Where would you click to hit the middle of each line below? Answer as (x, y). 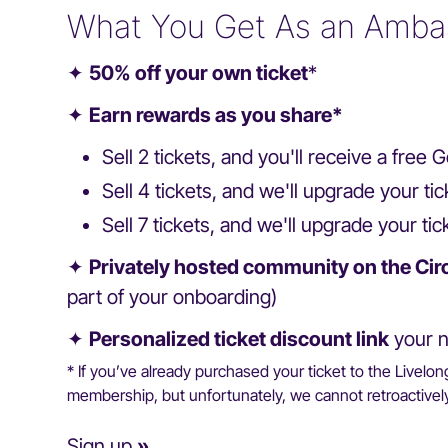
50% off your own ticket (199, 73)
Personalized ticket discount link (239, 339)
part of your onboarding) (172, 297)
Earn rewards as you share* (216, 115)
